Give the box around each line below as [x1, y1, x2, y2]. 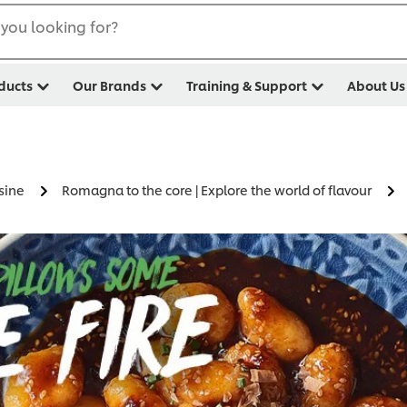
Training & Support [186, 76, 307, 94]
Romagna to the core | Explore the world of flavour [62, 181, 372, 199]
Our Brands [73, 76, 146, 94]
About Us [347, 76, 405, 94]
